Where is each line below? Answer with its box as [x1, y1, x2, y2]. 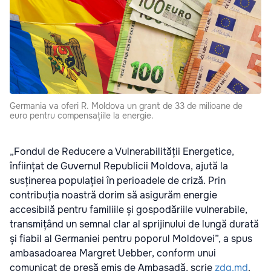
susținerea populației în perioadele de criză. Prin [10, 174, 226, 188]
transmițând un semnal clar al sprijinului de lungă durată [10, 218, 259, 231]
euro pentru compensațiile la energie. [10, 110, 154, 122]
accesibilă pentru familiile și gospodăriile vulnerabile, [10, 203, 247, 217]
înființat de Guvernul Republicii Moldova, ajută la [10, 160, 228, 173]
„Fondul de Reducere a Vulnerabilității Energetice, [10, 145, 234, 158]
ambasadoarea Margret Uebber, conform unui [10, 247, 216, 260]
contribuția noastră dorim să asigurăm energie [10, 189, 217, 202]
